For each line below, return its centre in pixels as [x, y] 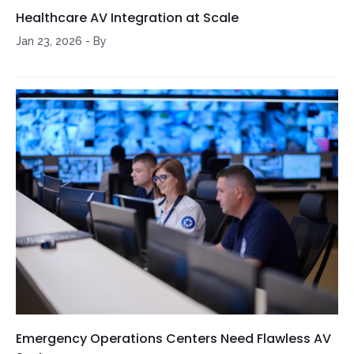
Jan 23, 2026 [49, 41]
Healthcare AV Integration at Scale [127, 18]
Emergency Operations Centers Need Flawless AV [173, 339]
